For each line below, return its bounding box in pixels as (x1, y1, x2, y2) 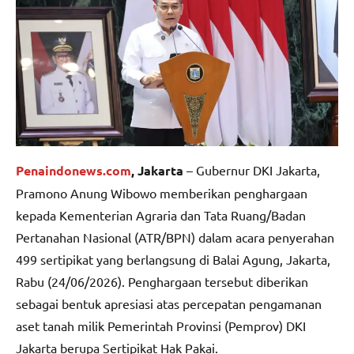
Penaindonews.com (16, 161, 131, 179)
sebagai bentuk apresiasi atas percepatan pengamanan (16, 295, 322, 311)
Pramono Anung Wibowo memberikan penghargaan (16, 184, 307, 201)
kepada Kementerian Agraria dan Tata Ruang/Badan (16, 206, 306, 223)
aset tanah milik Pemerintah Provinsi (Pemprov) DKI (16, 317, 306, 333)
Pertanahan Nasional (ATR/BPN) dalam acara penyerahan (16, 228, 334, 245)
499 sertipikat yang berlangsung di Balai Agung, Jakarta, (16, 250, 330, 267)
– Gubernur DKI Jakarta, (183, 161, 320, 178)
